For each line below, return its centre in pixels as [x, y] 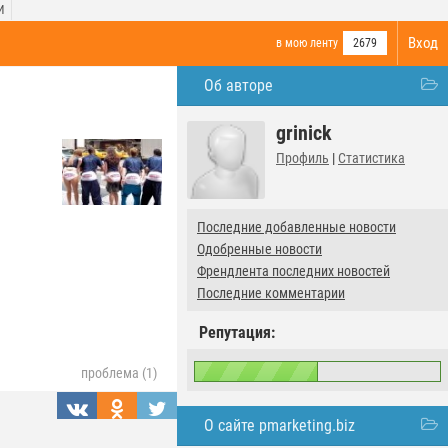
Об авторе [238, 85]
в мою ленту [307, 43]
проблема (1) [119, 373]
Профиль [302, 158]
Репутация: [237, 332]
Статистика [371, 158]
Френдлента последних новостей [293, 271]
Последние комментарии [271, 293]
